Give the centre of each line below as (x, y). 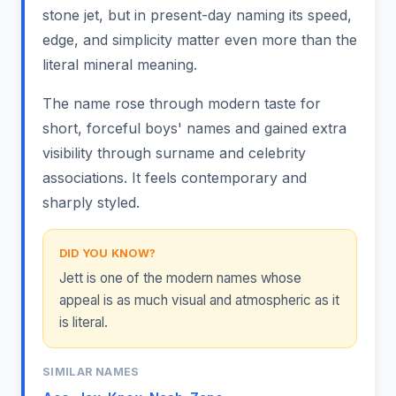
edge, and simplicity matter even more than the (200, 39)
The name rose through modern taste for (182, 103)
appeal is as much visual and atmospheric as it (199, 301)
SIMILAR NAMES (91, 372)
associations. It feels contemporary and (175, 177)
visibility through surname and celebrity (174, 152)
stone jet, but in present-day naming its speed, (197, 15)
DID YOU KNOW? (107, 253)
